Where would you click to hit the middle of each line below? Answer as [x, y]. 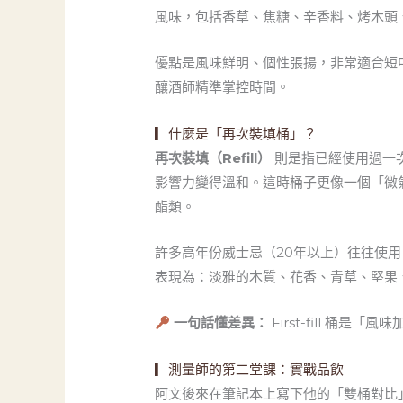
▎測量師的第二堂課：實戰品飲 [250, 370]
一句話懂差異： [221, 323]
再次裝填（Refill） [213, 158]
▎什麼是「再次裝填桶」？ [236, 134]
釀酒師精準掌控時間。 [223, 87]
